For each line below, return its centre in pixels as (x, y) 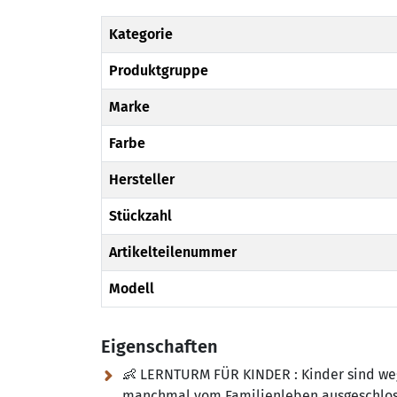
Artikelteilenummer (173, 252)
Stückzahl (140, 216)
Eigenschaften (160, 346)
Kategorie (141, 34)
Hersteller (142, 179)
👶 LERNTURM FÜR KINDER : (210, 374)
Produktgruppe (159, 70)
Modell (132, 288)
